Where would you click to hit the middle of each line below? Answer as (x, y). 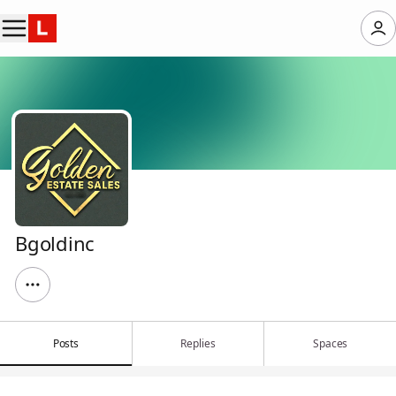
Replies (198, 343)
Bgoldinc (55, 243)
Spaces (331, 343)
